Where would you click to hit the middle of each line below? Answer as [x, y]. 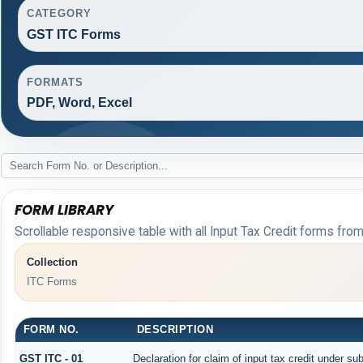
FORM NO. [51, 330]
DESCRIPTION [175, 330]
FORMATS [55, 82]
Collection [52, 263]
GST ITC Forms [73, 34]
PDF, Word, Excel [79, 103]
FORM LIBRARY [64, 210]
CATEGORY [59, 13]
